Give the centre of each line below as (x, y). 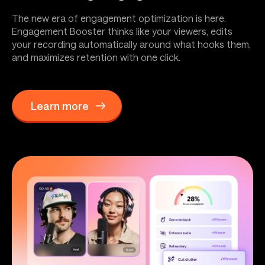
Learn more (60, 106)
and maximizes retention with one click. (96, 57)
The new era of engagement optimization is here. (119, 18)
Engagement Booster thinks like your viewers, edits (122, 31)
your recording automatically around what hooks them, (131, 44)
